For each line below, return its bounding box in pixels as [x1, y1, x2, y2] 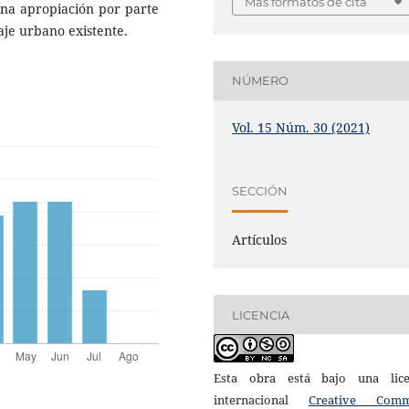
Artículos [232, 231, 288, 249]
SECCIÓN [232, 183, 288, 198]
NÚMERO [232, 73, 289, 89]
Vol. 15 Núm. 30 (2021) [232, 118, 371, 136]
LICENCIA [232, 307, 290, 322]
